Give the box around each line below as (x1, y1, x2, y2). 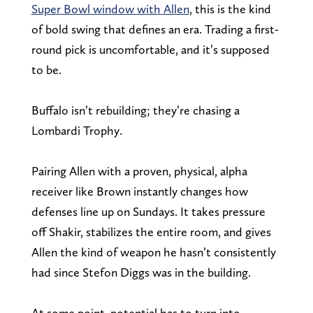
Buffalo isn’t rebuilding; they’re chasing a (31, 102, 240, 117)
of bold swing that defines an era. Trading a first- (31, 21, 279, 36)
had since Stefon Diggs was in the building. (31, 264, 251, 279)
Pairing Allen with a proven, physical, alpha (31, 163, 247, 178)
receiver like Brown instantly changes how (31, 183, 248, 198)
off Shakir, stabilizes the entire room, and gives (31, 224, 271, 239)
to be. (31, 61, 61, 77)
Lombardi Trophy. (31, 122, 122, 138)
